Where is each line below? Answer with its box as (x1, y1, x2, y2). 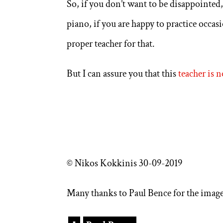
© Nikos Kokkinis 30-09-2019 (67, 156, 183, 170)
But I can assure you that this (67, 67, 179, 80)
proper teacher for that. (67, 37, 155, 50)
